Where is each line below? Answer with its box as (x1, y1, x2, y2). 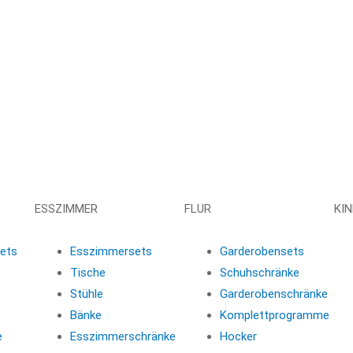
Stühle (69, 286, 103, 301)
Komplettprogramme (219, 307, 329, 322)
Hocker (219, 329, 257, 344)
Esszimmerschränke (69, 329, 176, 344)
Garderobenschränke (219, 286, 328, 301)
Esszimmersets (69, 243, 152, 258)
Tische (69, 265, 106, 280)
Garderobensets (219, 243, 304, 258)
